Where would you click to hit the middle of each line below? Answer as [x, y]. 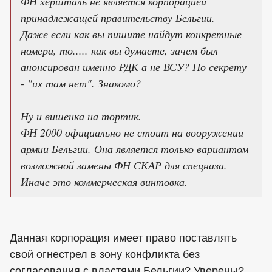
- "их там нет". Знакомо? [81, 83]
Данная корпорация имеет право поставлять [123, 238]
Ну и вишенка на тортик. [81, 116]
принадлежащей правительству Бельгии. [118, 17]
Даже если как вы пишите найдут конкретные [131, 34]
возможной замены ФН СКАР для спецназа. [124, 165]
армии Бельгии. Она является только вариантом [134, 148]
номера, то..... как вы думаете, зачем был [119, 50]
